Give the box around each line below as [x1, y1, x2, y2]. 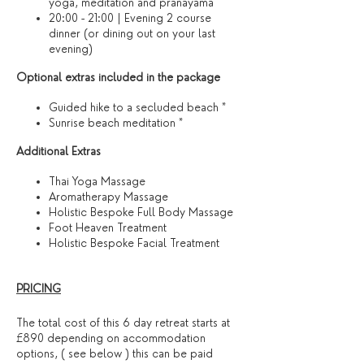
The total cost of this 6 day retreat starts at [16, 316, 230, 329]
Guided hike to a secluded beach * [49, 101, 226, 114]
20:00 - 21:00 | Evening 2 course [49, 11, 211, 24]
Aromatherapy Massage [49, 190, 168, 203]
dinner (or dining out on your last [49, 27, 215, 40]
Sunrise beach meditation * [49, 116, 183, 129]
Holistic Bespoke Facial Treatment [49, 236, 219, 249]
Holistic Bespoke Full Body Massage [49, 206, 233, 219]
